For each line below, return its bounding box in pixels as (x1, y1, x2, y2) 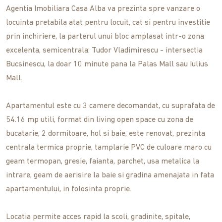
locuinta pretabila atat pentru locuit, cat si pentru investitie (6, 19, 210, 27)
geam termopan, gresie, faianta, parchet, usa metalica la (6, 158, 199, 166)
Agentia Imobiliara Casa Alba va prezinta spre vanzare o (6, 5, 200, 13)
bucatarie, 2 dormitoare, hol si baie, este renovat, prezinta (6, 130, 205, 138)
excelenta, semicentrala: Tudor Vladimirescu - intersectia (6, 47, 203, 55)
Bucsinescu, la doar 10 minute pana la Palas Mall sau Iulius (6, 60, 208, 69)
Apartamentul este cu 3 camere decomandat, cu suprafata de (6, 102, 215, 111)
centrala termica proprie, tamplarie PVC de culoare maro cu (6, 144, 212, 152)
